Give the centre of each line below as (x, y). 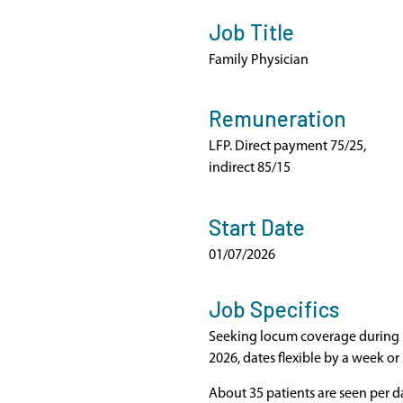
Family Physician (259, 60)
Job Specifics (274, 309)
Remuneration (278, 119)
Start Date (257, 227)
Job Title (251, 32)
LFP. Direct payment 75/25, (287, 147)
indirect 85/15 (250, 169)
